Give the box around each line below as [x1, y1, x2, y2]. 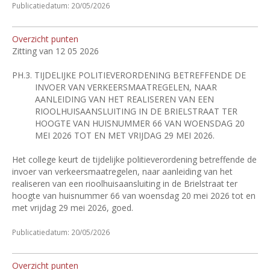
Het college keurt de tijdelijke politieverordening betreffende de [12, 154, 257, 165]
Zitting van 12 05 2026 [12, 45, 99, 57]
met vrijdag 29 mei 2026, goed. [12, 202, 133, 213]
